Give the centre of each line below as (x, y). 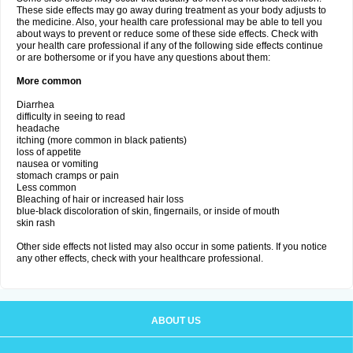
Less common (46, 188)
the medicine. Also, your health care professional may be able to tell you (169, 22)
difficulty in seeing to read (71, 117)
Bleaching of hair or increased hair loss (100, 199)
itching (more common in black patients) (102, 140)
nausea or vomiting (58, 164)
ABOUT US (176, 321)
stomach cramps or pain (68, 176)
